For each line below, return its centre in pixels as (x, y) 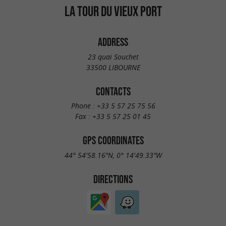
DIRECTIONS (113, 179)
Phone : (84, 106)
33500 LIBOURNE (113, 67)
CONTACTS (113, 91)
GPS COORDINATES (113, 140)
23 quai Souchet (113, 56)
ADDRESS (113, 42)
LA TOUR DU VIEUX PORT (113, 11)
